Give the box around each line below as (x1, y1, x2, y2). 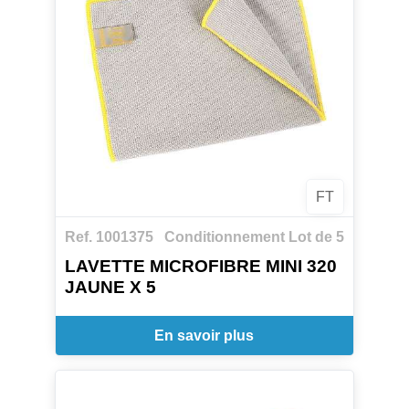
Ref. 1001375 (64, 228, 153, 245)
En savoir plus (154, 327, 255, 343)
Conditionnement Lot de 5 (164, 228, 345, 245)
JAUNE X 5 (64, 278, 156, 298)
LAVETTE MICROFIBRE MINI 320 (64, 257, 337, 277)
